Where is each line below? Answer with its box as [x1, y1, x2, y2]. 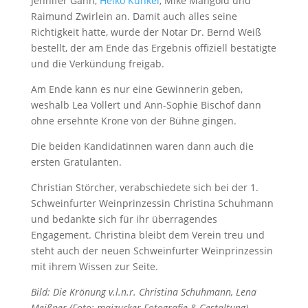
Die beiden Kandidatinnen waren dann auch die [30, 139, 254, 153]
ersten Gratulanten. [30, 155, 122, 168]
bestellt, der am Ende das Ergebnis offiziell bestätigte [30, 41, 276, 54]
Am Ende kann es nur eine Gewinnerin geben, [30, 82, 243, 96]
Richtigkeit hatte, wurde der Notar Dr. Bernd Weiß [30, 25, 261, 38]
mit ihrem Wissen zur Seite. [30, 259, 158, 273]
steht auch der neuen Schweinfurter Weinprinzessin [30, 243, 273, 257]
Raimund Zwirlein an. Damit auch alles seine [30, 9, 237, 23]
